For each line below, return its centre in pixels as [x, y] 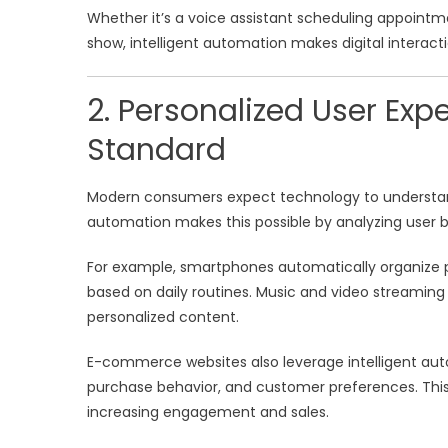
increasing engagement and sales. [208, 411]
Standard [156, 149]
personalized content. [163, 316]
